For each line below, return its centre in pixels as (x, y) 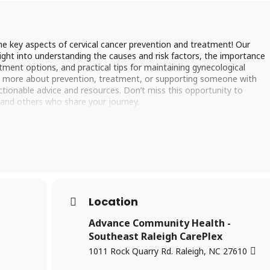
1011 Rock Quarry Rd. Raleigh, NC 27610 (168, 251)
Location (114, 201)
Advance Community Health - (160, 223)
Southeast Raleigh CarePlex (156, 236)
